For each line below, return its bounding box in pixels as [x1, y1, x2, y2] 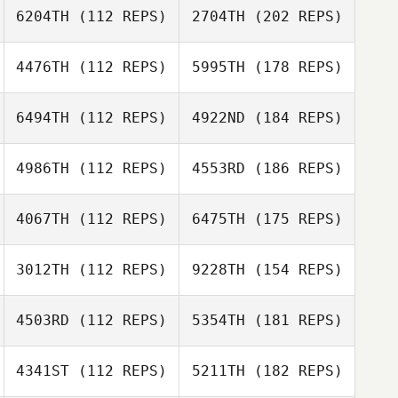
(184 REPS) [244, 109, 343, 126]
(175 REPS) [244, 211, 343, 227]
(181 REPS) [244, 312, 343, 329]
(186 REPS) [244, 160, 343, 177]
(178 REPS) [244, 59, 343, 76]
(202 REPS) [244, 8, 343, 25]
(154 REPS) [244, 261, 343, 278]
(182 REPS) [244, 362, 343, 379]
